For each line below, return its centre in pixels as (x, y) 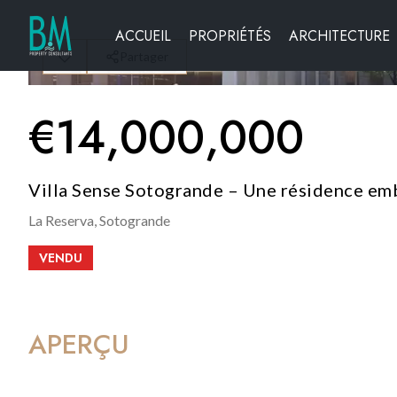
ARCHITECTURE (339, 35)
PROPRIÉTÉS (230, 35)
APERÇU (79, 344)
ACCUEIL (143, 35)
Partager (144, 56)
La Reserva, (62, 220)
